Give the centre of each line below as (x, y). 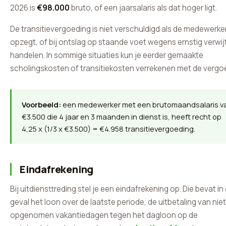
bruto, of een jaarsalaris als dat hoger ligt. (143, 8)
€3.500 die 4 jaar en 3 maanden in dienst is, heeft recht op (122, 117)
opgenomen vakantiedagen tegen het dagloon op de (104, 215)
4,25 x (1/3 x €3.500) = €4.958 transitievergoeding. (108, 129)
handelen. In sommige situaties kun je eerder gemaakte (107, 55)
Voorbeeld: (41, 104)
